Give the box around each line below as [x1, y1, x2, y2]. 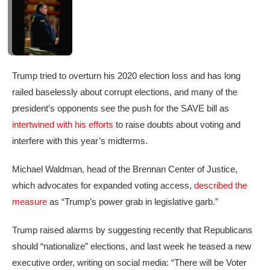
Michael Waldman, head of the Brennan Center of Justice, [12, 164, 237, 175]
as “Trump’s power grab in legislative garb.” [47, 196, 218, 207]
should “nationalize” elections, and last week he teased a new [12, 241, 251, 252]
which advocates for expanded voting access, [12, 180, 194, 191]
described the [194, 180, 247, 191]
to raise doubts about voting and [113, 119, 240, 130]
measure [12, 196, 47, 207]
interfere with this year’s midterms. [12, 136, 148, 146]
